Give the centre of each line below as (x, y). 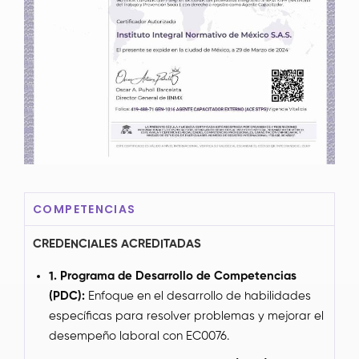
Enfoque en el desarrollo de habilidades (200, 296)
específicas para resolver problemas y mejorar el (186, 316)
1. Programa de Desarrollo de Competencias (173, 276)
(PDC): (69, 296)
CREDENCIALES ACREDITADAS (117, 244)
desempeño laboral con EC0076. (139, 336)
